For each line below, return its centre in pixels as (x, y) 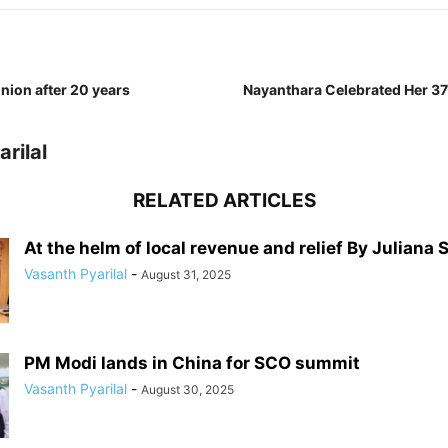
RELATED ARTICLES (224, 200)
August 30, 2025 (187, 389)
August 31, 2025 (186, 274)
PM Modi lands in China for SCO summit (192, 362)
